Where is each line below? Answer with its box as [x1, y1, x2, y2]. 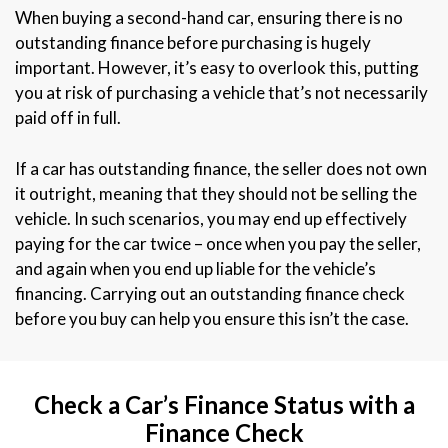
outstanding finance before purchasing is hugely [15, 32, 371, 53]
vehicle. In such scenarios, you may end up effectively [15, 207, 407, 229]
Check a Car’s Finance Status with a [33, 389, 415, 419]
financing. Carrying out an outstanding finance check [15, 282, 405, 304]
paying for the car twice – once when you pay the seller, [15, 232, 421, 254]
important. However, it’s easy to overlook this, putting [15, 57, 419, 78]
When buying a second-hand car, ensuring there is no [15, 7, 403, 28]
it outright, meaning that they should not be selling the [15, 182, 417, 204]
